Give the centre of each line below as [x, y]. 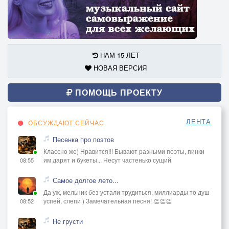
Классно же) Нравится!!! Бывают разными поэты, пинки [124, 151]
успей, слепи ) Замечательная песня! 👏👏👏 [108, 200]
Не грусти [68, 221]
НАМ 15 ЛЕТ [119, 55]
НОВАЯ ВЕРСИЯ [119, 67]
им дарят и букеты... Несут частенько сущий [107, 159]
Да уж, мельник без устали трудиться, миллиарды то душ [127, 192]
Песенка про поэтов [83, 139]
